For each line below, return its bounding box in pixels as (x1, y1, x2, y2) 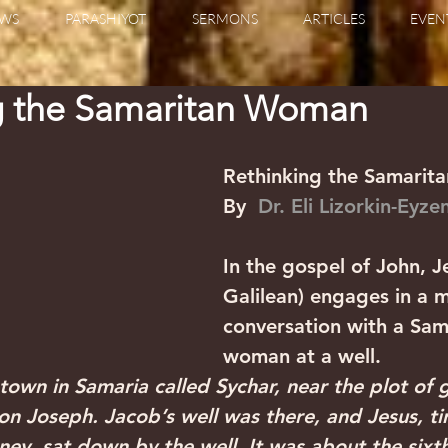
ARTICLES (303, 10, 365, 27)
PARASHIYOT (65, 10, 146, 27)
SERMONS (192, 10, 258, 27)
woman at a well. (223, 344, 381, 368)
